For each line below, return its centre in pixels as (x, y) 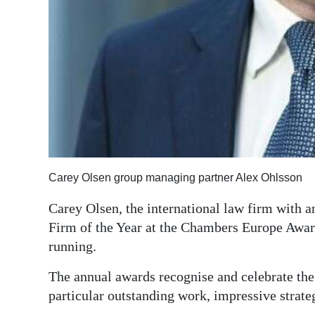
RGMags (44, 73)
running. (72, 246)
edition (41, 41)
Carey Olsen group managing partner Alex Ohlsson (175, 178)
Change (43, 144)
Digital (39, 22)
